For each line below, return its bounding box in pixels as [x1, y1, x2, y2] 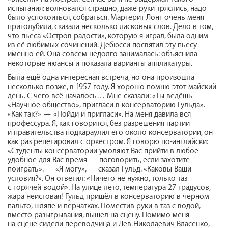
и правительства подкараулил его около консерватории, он [8, 128, 213, 137]
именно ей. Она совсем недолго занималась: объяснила [8, 49, 197, 59]
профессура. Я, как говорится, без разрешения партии [8, 119, 190, 128]
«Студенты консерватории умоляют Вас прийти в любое [8, 146, 198, 155]
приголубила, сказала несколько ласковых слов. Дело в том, [8, 22, 213, 31]
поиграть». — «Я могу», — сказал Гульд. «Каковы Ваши [8, 164, 191, 174]
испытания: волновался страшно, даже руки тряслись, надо [8, 4, 207, 13]
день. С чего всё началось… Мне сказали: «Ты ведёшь [8, 91, 192, 100]
